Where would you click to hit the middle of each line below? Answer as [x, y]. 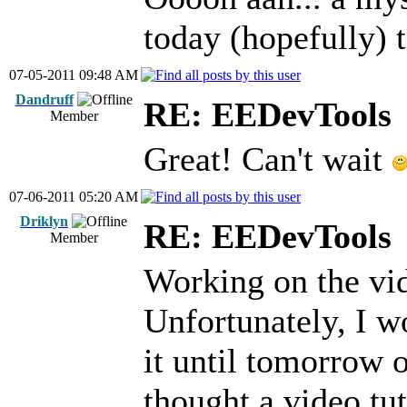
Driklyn [44, 221]
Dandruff [44, 99]
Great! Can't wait [268, 159]
